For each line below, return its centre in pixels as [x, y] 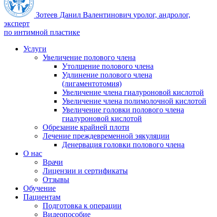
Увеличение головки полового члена [123, 110]
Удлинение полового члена [107, 75]
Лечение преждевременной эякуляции [106, 136]
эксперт [17, 23]
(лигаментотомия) [92, 84]
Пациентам [42, 197]
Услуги [35, 49]
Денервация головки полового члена [123, 145]
